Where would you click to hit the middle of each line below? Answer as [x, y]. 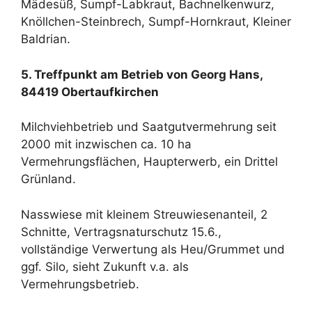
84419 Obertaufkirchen [90, 92]
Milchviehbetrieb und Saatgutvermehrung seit [149, 127]
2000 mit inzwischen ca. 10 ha [106, 145]
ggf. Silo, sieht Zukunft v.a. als [105, 266]
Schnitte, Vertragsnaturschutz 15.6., [121, 232]
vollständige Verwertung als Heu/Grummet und [153, 249]
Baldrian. [46, 39]
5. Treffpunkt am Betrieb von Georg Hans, [142, 74]
